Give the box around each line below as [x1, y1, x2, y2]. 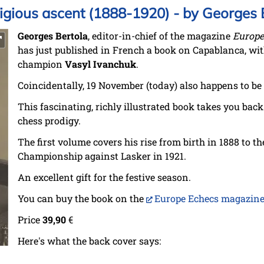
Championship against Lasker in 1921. [18, 150, 186, 163]
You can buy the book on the [18, 192, 146, 205]
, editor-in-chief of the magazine [88, 29, 233, 42]
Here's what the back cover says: [18, 235, 161, 247]
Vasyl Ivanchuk [65, 58, 136, 71]
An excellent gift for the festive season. [18, 171, 191, 184]
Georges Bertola [18, 29, 88, 42]
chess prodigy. [18, 114, 81, 127]
